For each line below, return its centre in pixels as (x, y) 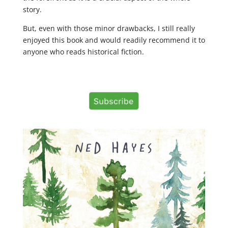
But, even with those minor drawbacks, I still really (109, 28)
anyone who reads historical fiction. (83, 52)
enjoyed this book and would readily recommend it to (114, 40)
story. (32, 9)
